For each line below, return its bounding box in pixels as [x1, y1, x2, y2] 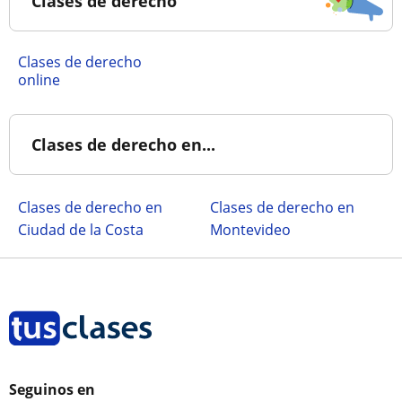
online [18, 70, 60, 90]
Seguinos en [9, 380, 95, 399]
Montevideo [210, 220, 291, 240]
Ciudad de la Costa [18, 220, 144, 240]
